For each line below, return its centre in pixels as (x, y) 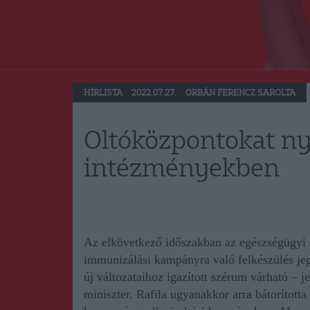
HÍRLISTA (103, 94)
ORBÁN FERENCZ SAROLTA (240, 94)
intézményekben (182, 170)
